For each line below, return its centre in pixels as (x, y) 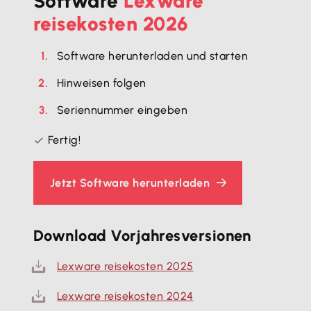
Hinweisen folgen (102, 83)
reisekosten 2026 (111, 24)
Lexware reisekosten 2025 (125, 267)
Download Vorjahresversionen (142, 236)
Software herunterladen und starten (153, 56)
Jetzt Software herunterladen (130, 183)
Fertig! (63, 140)
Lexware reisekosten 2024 (125, 296)
